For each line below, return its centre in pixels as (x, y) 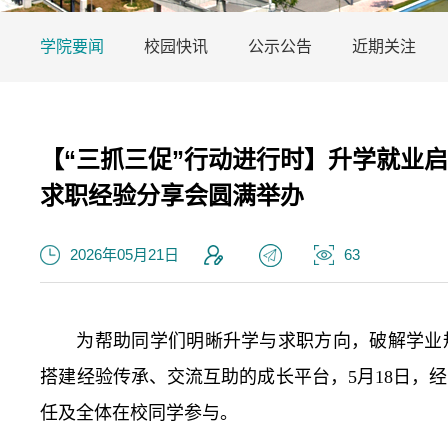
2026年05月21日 (125, 254)
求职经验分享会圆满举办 (172, 195)
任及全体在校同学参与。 (139, 413)
